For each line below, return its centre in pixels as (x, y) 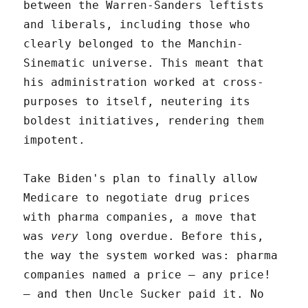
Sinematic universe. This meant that (144, 63)
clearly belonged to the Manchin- (134, 43)
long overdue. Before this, (172, 236)
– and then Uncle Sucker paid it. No (144, 294)
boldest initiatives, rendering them (144, 120)
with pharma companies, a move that (141, 217)
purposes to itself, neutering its (137, 101)
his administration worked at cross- (144, 82)
